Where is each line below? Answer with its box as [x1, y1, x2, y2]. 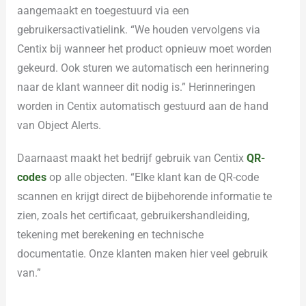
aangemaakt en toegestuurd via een [17, 3, 190, 17]
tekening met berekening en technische [17, 227, 204, 241]
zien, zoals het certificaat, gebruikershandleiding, [17, 208, 250, 222]
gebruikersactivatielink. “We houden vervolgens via [17, 23, 261, 36]
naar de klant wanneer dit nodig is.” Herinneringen [17, 80, 256, 94]
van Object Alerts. [17, 118, 102, 132]
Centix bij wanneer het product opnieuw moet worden [17, 42, 273, 55]
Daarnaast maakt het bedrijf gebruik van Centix [17, 151, 247, 165]
